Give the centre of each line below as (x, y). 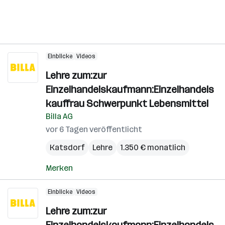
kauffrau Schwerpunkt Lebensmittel (127, 103)
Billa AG (59, 116)
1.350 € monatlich (153, 147)
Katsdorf (67, 147)
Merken (59, 168)
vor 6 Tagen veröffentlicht (94, 129)
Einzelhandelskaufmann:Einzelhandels (130, 89)
